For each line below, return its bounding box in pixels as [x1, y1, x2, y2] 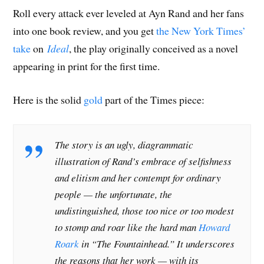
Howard [199, 220, 230, 234]
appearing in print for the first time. [13, 59, 160, 74]
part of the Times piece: [103, 92, 205, 107]
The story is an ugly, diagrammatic [55, 137, 194, 151]
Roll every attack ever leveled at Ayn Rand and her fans [13, 6, 245, 21]
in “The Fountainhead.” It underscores [79, 236, 235, 250]
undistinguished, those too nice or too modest [55, 203, 235, 217]
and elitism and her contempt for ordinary [55, 170, 222, 184]
